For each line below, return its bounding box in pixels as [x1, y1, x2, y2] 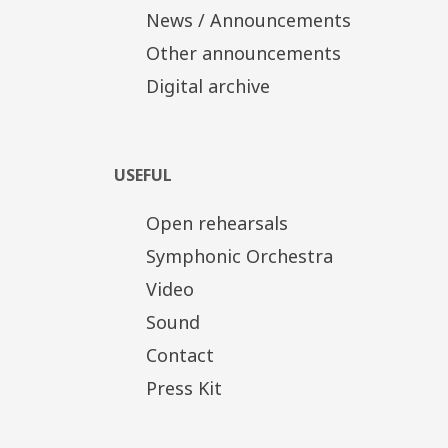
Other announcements [145, 40, 341, 65]
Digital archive [145, 73, 270, 98]
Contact [145, 342, 214, 367]
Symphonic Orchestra [145, 243, 333, 268]
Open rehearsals [145, 210, 288, 235]
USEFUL [114, 163, 173, 186]
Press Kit [145, 375, 222, 400]
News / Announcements [145, 7, 351, 32]
